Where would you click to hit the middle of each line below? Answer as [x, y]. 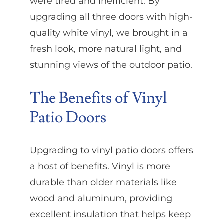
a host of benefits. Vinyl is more [100, 167]
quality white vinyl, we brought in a [109, 33]
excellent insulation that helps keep [110, 215]
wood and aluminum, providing [101, 199]
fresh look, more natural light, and [106, 49]
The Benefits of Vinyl [98, 98]
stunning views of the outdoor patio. [111, 65]
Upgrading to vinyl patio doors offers [111, 151]
